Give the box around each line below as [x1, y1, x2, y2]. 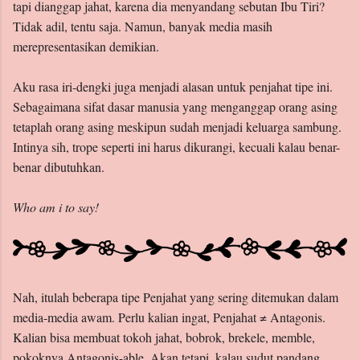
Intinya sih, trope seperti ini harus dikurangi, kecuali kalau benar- [13, 137, 340, 155]
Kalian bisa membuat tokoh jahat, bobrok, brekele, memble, [13, 329, 315, 346]
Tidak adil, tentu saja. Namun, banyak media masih [13, 17, 272, 35]
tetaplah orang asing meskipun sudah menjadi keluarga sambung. [13, 117, 342, 135]
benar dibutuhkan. [13, 157, 104, 175]
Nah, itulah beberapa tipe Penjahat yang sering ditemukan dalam [13, 288, 338, 306]
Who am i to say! [13, 198, 99, 215]
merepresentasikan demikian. [13, 37, 159, 55]
